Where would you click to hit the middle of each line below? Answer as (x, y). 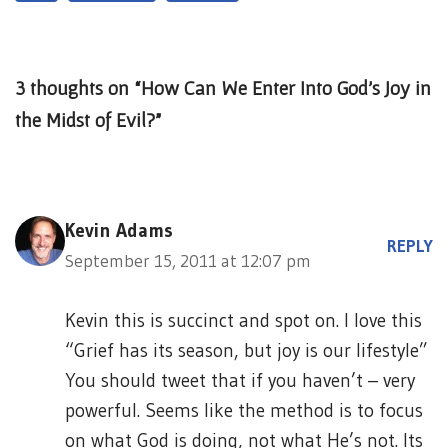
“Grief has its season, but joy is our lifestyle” (246, 350)
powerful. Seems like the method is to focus (244, 410)
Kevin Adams (119, 230)
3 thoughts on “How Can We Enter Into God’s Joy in (223, 88)
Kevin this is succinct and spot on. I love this (243, 320)
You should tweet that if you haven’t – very (240, 380)
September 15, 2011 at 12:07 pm (188, 261)
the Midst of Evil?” (88, 120)
